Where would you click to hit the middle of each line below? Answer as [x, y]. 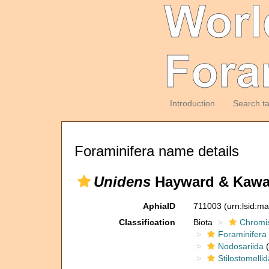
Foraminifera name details [157, 151]
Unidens [122, 182]
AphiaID [159, 206]
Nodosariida [240, 246]
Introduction [192, 103]
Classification [147, 222]
